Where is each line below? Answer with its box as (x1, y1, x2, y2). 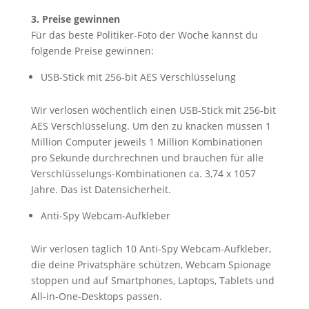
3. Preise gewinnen (30, 12, 120, 26)
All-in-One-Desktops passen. (30, 289, 162, 303)
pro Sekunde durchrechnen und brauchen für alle (30, 150, 263, 164)
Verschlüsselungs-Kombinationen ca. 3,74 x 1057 (30, 166, 256, 180)
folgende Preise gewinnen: (30, 43, 154, 57)
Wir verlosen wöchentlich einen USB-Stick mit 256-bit (30, 103, 276, 117)
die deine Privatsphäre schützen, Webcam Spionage (30, 257, 271, 271)
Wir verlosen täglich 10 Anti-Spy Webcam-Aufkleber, (30, 241, 271, 255)
